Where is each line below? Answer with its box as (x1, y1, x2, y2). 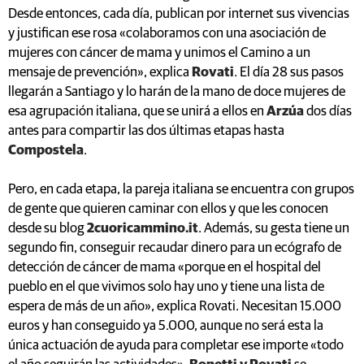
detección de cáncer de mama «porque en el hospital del (8, 260, 321, 275)
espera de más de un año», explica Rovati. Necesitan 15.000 (8, 299, 341, 314)
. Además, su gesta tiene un (198, 221, 349, 236)
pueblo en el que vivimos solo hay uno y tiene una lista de (8, 279, 324, 294)
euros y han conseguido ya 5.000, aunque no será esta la (8, 318, 323, 333)
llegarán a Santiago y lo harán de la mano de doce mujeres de (8, 84, 345, 99)
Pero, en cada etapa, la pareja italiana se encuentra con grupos (8, 182, 354, 197)
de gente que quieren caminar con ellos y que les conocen (8, 201, 328, 216)
